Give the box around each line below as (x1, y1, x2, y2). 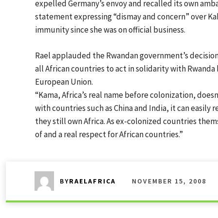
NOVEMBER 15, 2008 (132, 176, 206, 185)
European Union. (35, 76, 93, 87)
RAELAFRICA (69, 177, 116, 185)
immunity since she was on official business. (35, 24, 185, 35)
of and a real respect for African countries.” (35, 129, 183, 140)
